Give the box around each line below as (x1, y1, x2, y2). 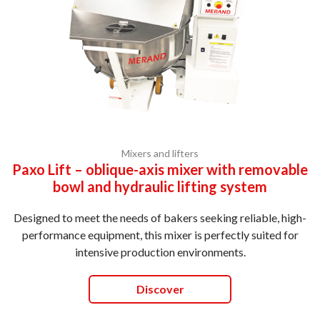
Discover (136, 281, 184, 296)
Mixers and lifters (121, 146, 199, 159)
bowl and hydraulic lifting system (53, 177, 267, 195)
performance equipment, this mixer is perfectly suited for (21, 227, 299, 241)
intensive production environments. (74, 244, 246, 259)
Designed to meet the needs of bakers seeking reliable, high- (14, 210, 306, 224)
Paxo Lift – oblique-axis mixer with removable (12, 160, 308, 178)
